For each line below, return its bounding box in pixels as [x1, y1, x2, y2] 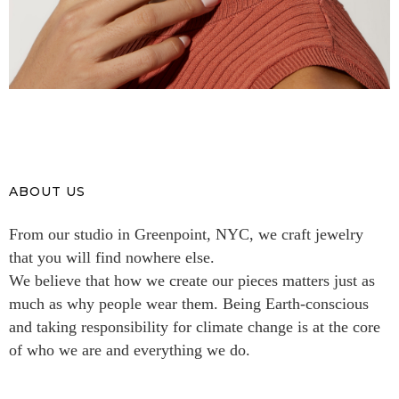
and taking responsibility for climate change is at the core [9, 318, 380, 337]
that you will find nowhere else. [9, 248, 215, 267]
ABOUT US [9, 183, 85, 200]
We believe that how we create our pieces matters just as [9, 272, 375, 290]
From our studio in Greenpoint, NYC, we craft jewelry [9, 225, 363, 244]
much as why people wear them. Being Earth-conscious [9, 295, 369, 313]
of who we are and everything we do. [9, 341, 250, 360]
